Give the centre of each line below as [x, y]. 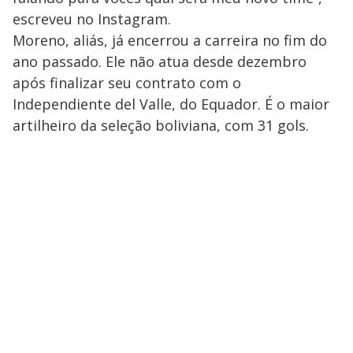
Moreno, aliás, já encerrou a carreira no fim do [170, 41]
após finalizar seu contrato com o [127, 83]
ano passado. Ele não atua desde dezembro [160, 62]
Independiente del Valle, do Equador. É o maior [171, 104]
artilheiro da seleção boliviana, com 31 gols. [161, 126]
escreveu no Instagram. [92, 19]
